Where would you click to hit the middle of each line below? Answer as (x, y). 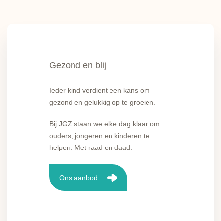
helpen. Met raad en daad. (91, 147)
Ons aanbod (78, 177)
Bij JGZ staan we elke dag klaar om (105, 124)
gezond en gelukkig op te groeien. (102, 102)
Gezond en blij (78, 65)
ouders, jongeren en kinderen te (99, 136)
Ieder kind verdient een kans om (100, 90)
